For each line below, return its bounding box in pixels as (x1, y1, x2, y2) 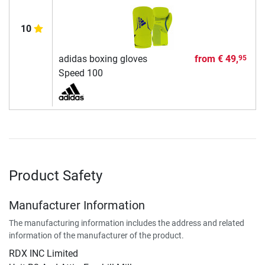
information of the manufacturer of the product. (9, 231, 184, 241)
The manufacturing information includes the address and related (9, 218, 244, 228)
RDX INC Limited (9, 248, 78, 260)
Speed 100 (58, 67, 103, 79)
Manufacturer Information (9, 198, 145, 213)
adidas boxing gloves (58, 53, 147, 65)
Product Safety (9, 167, 102, 185)
